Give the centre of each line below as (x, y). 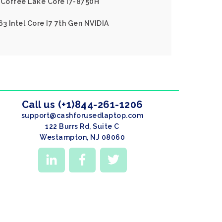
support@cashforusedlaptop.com (82, 115)
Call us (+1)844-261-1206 (82, 105)
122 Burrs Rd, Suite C (82, 126)
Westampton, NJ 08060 (82, 137)
